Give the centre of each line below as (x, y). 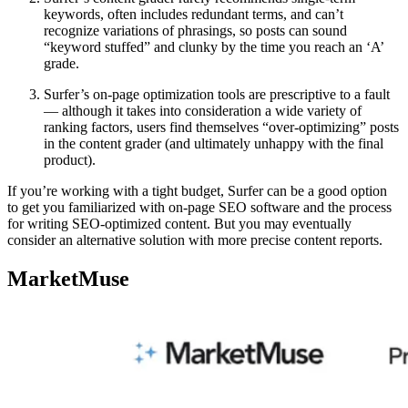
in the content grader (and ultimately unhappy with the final (214, 143)
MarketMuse (68, 278)
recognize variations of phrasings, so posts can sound (195, 30)
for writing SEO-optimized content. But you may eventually (179, 223)
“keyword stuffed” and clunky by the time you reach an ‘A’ (214, 46)
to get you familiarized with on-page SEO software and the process (199, 207)
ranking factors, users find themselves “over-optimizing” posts (221, 127)
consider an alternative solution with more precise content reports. (195, 240)
